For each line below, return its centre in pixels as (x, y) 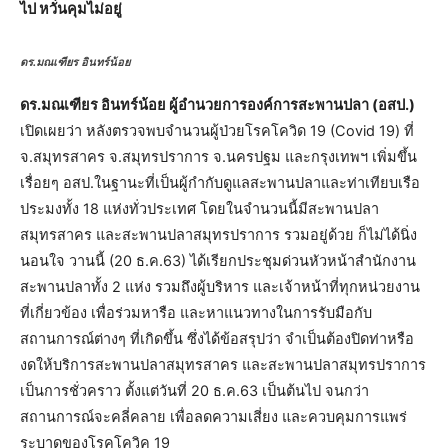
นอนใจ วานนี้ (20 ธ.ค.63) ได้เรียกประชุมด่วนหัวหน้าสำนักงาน (218, 260)
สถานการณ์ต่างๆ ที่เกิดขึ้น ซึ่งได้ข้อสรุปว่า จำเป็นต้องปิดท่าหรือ (217, 338)
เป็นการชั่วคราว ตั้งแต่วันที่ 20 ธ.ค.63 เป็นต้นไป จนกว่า (194, 390)
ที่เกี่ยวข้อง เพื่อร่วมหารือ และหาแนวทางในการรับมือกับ (196, 312)
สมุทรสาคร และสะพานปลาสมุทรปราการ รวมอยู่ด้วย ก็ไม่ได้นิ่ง (218, 234)
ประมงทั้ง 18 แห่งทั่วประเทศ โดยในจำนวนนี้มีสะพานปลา (199, 208)
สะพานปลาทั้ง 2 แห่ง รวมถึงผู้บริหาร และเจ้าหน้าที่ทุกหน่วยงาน (220, 286)
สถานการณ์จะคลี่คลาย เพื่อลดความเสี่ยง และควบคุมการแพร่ (213, 416)
